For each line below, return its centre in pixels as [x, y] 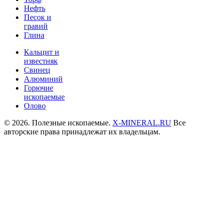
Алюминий [43, 79]
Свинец [37, 70]
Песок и [38, 17]
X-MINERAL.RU [142, 123]
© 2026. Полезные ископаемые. [58, 123]
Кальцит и [42, 52]
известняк [41, 61]
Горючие [39, 88]
